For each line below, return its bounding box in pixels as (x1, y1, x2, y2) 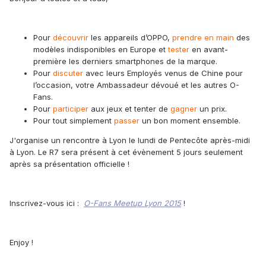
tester (168, 45, 189, 55)
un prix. (197, 104, 227, 114)
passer (114, 116, 140, 126)
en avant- (189, 45, 228, 55)
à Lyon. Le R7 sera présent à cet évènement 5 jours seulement (9, 147, 243, 157)
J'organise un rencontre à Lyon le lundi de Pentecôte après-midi (9, 135, 250, 145)
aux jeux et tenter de (88, 104, 170, 114)
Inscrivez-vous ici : (9, 198, 84, 208)
